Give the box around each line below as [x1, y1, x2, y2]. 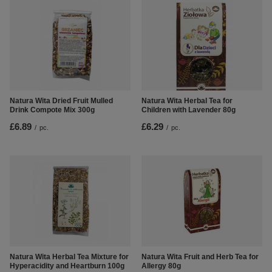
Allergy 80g [141, 262, 181, 271]
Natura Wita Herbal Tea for [141, 97, 233, 106]
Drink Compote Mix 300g [10, 106, 95, 115]
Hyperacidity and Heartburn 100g [10, 262, 124, 271]
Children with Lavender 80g [141, 106, 236, 115]
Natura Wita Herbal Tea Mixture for [10, 253, 129, 262]
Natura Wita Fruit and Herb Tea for [141, 253, 259, 262]
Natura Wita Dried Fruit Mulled [10, 97, 113, 106]
